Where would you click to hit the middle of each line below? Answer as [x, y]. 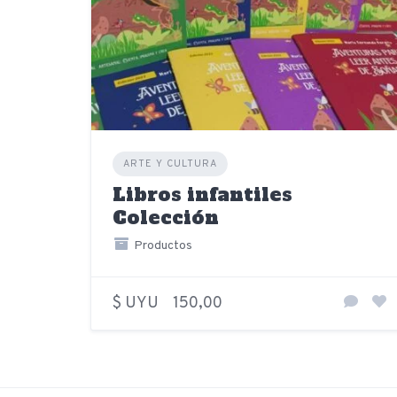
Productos [161, 245]
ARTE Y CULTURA [170, 163]
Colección [166, 217]
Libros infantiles [202, 194]
